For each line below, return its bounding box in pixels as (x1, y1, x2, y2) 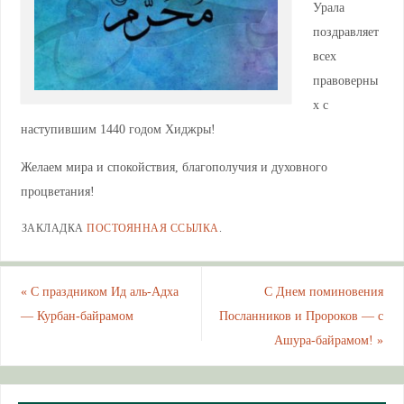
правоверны (312, 73, 378, 88)
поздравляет (312, 24, 379, 40)
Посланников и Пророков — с (219, 308, 384, 324)
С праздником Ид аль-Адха (26, 284, 179, 299)
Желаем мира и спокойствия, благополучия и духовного (20, 159, 327, 174)
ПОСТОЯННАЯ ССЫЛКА (87, 222, 219, 235)
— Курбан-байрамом (20, 308, 133, 324)
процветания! (20, 183, 95, 198)
